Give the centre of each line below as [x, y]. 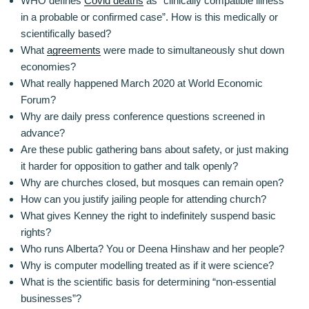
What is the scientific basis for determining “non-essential [148, 281]
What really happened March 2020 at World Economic [142, 83]
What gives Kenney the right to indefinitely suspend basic [148, 215]
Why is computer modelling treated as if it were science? [147, 265]
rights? [36, 232]
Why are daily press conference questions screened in [143, 116]
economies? [48, 66]
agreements [74, 50]
